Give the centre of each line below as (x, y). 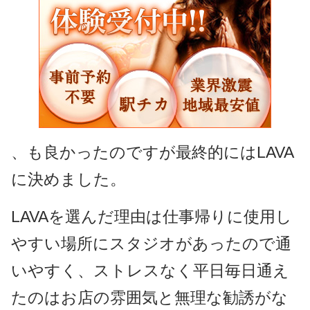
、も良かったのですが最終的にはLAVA (152, 152)
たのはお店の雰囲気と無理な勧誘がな (149, 298)
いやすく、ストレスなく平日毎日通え (150, 271)
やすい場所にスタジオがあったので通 (151, 244)
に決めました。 (68, 179)
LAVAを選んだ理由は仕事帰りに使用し (151, 217)
